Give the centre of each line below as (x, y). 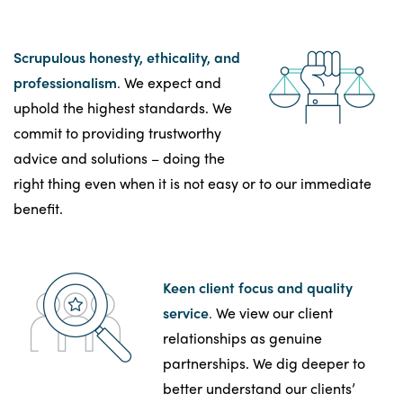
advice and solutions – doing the (119, 157)
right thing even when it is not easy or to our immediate (193, 183)
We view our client (273, 312)
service (186, 312)
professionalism (65, 82)
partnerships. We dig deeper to (264, 363)
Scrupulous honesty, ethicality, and (127, 57)
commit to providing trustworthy (117, 132)
